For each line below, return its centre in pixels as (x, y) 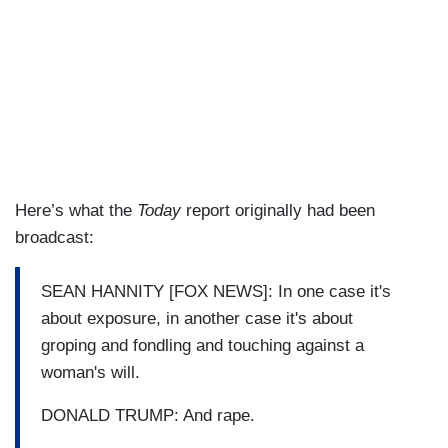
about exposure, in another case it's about (197, 318)
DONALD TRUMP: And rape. (148, 415)
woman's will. (90, 372)
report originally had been (278, 211)
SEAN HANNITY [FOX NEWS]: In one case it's (216, 291)
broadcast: (54, 238)
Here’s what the (73, 211)
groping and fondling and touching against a (202, 345)
